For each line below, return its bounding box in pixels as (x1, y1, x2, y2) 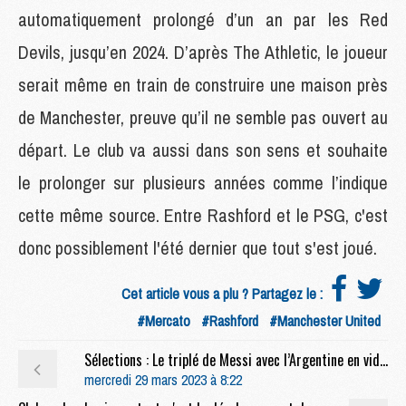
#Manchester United (269, 310, 381, 331)
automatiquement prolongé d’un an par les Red (18, 6, 388, 32)
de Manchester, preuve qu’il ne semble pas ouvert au (18, 104, 388, 130)
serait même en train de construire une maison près (18, 72, 388, 97)
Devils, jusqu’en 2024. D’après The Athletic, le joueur (18, 39, 388, 64)
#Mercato (137, 310, 190, 331)
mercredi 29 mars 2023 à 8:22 (83, 369, 242, 390)
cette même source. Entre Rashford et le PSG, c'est (18, 202, 388, 227)
